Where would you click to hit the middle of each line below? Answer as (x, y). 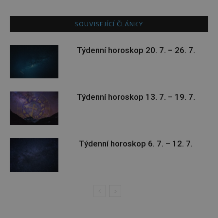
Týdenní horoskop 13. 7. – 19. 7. (136, 97)
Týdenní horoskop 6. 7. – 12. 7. (136, 144)
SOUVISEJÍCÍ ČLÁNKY (109, 25)
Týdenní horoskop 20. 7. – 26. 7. (136, 50)
